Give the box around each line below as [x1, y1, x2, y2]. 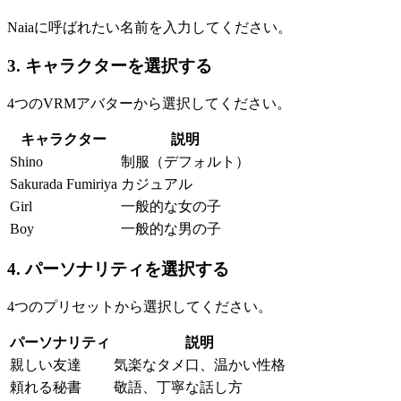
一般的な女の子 [121, 198, 221, 214]
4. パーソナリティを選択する [7, 260, 229, 279]
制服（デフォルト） [121, 153, 250, 169]
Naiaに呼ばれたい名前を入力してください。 [7, 20, 292, 36]
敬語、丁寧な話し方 [114, 380, 243, 395]
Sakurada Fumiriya [10, 175, 117, 192]
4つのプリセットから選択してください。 [7, 299, 272, 314]
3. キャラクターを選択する [7, 55, 212, 75]
